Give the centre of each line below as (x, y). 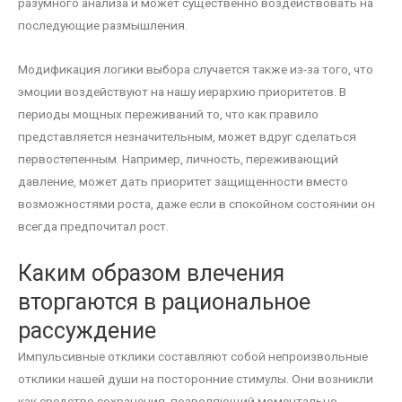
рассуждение (87, 331)
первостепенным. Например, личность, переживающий (178, 159)
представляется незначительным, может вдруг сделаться (187, 137)
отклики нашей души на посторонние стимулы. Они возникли (196, 379)
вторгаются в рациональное (164, 302)
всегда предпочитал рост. (93, 227)
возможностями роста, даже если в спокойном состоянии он (197, 204)
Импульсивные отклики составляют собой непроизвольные (193, 357)
